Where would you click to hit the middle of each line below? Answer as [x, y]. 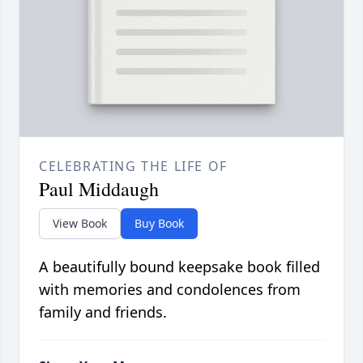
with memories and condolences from [170, 290]
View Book [80, 224]
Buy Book [159, 224]
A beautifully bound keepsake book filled [179, 267]
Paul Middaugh [99, 189]
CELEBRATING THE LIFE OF [133, 167]
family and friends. [103, 312]
